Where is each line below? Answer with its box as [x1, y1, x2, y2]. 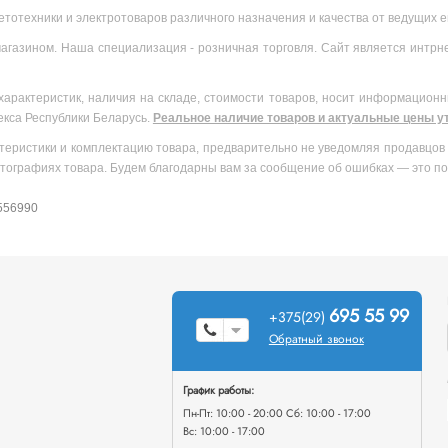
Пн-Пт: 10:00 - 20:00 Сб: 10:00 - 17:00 [182, 404, 371, 421]
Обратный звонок [268, 329, 364, 348]
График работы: [182, 381, 254, 398]
